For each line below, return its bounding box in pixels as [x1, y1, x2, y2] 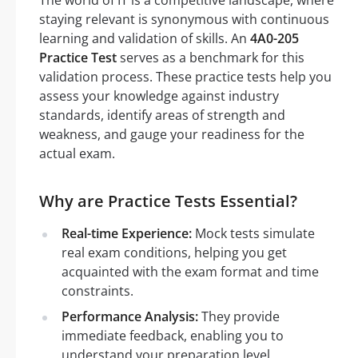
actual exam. [39, 145, 115, 162]
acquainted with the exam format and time [62, 263, 319, 280]
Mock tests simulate [192, 225, 315, 242]
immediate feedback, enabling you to [62, 327, 284, 344]
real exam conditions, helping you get [62, 244, 287, 261]
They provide [198, 308, 280, 325]
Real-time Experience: [62, 225, 192, 242]
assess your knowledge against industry [39, 87, 279, 105]
